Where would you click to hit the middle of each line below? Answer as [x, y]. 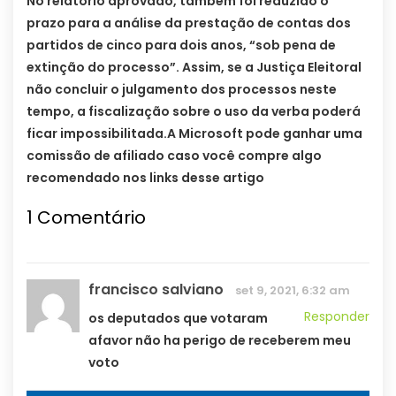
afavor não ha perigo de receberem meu [220, 340]
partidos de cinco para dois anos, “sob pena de [181, 45]
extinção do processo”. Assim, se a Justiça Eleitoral [194, 67]
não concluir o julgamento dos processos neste [182, 89]
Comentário [89, 217]
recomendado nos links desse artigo [145, 177]
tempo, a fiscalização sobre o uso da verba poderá [194, 111]
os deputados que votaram [178, 318]
